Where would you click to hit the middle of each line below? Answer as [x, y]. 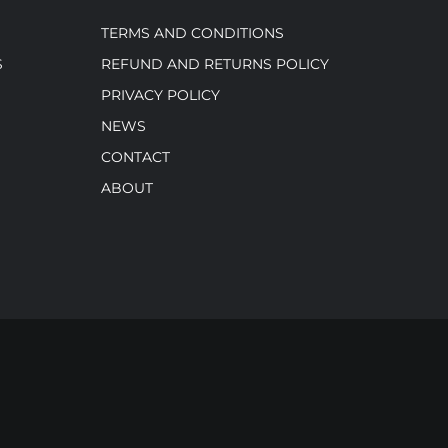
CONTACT [135, 157]
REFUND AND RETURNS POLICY [214, 64]
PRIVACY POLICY [160, 95]
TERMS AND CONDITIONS [192, 33]
